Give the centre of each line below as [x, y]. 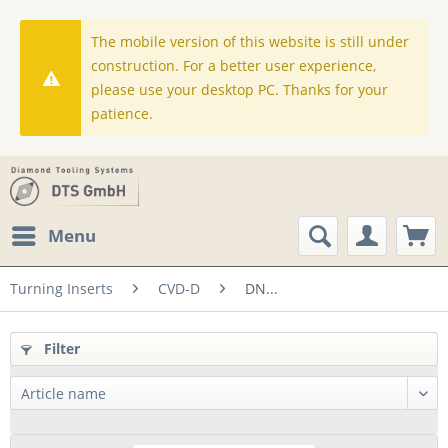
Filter [60, 348]
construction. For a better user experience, [234, 65]
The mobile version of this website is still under [250, 41]
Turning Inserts [61, 288]
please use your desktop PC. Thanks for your [240, 89]
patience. [122, 113]
